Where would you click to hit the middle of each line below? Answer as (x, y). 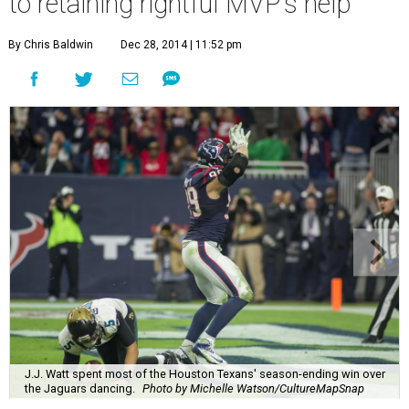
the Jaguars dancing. (80, 388)
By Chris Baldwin (51, 44)
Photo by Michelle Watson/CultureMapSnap (253, 388)
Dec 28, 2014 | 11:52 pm (181, 44)
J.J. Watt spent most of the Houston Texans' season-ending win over (205, 373)
